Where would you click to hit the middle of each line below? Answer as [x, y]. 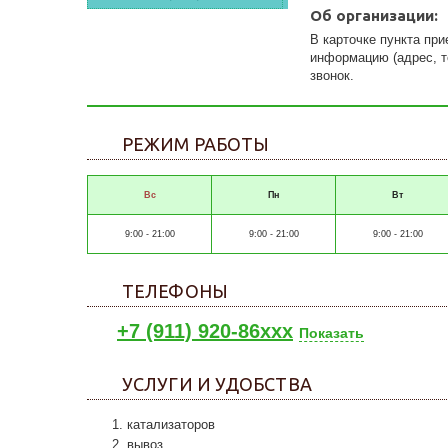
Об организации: [374, 15]
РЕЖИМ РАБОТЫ [196, 144]
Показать [331, 333]
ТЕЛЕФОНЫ [175, 291]
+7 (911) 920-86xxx [205, 331]
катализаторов [171, 424]
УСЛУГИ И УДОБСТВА [217, 384]
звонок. [332, 75]
